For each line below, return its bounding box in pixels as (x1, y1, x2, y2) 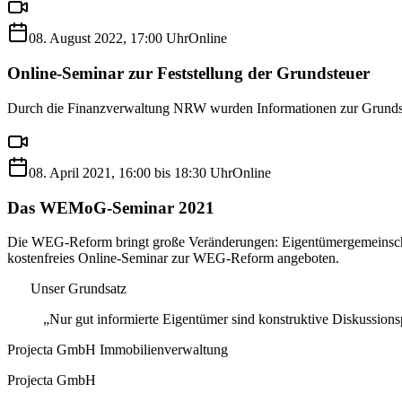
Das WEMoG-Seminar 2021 (7, 197, 214, 217)
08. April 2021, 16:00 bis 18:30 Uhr (29, 164, 232, 180)
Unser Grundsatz (30, 281, 127, 297)
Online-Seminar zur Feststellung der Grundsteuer (7, 64, 370, 83)
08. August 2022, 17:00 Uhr (29, 31, 188, 47)
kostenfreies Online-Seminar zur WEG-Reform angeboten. (7, 250, 339, 267)
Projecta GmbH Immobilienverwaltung (7, 342, 228, 358)
